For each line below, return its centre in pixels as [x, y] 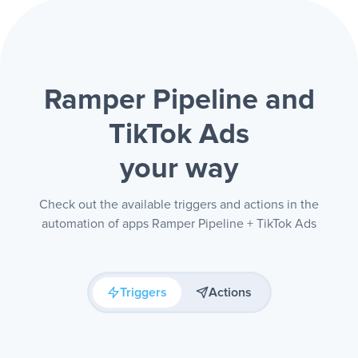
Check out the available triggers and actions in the [179, 205]
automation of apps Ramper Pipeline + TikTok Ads [179, 224]
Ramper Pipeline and [179, 101]
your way [179, 169]
